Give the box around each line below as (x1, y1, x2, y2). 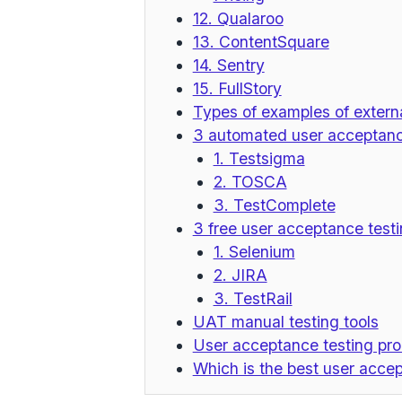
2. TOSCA (213, 172, 287, 192)
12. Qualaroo (192, 9, 284, 29)
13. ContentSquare (192, 32, 329, 52)
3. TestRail (213, 289, 293, 309)
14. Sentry (192, 56, 265, 75)
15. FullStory (192, 79, 282, 99)
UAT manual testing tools (192, 312, 379, 332)
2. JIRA (213, 266, 267, 285)
